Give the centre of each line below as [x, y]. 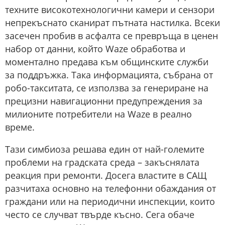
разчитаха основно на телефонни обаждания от [110, 189]
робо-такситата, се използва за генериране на [107, 88]
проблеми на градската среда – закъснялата [102, 162]
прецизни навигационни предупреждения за [104, 101]
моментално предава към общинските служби [107, 62]
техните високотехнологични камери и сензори [110, 10]
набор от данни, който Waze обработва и [95, 49]
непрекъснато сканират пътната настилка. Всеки [113, 23]
